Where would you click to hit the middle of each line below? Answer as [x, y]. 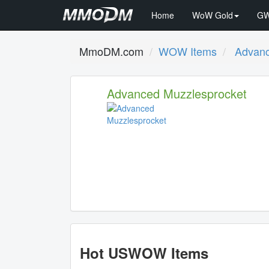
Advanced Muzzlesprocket [177, 93]
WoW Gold [213, 15]
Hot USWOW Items [144, 253]
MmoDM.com [111, 51]
